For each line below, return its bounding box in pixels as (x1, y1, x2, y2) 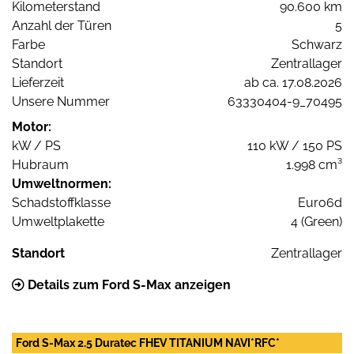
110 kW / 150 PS (247, 138, 342, 154)
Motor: (12, 119, 51, 135)
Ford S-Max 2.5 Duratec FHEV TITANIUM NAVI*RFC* (16, 337, 280, 350)
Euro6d (298, 195, 342, 211)
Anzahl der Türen (12, 18, 111, 34)
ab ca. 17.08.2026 (244, 75, 342, 91)
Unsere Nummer (12, 94, 110, 110)
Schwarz (292, 37, 342, 53)
